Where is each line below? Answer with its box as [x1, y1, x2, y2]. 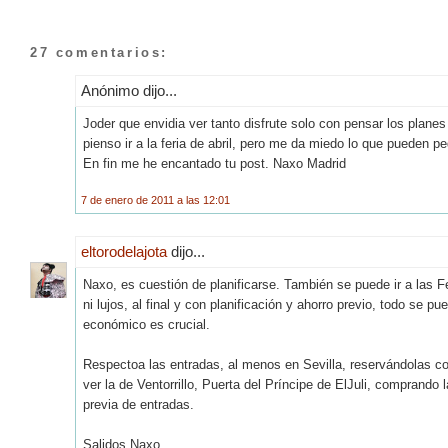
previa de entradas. [83, 396, 194, 412]
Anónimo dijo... [81, 81, 177, 99]
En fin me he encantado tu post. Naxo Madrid [83, 155, 346, 171]
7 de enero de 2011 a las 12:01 [81, 193, 230, 206]
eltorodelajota [81, 242, 167, 260]
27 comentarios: [30, 44, 168, 60]
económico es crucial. [83, 316, 210, 332]
